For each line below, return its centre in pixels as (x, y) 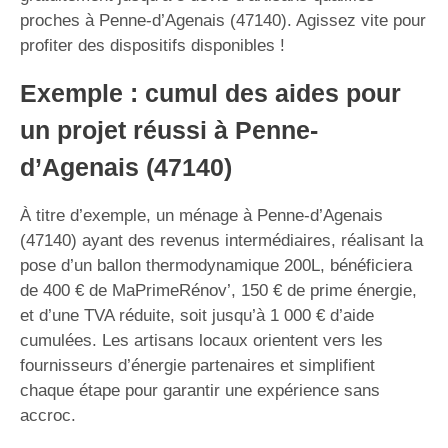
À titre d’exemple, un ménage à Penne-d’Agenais (201, 215)
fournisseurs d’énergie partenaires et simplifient (197, 365)
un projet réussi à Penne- (169, 129)
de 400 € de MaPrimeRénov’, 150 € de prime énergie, (218, 290)
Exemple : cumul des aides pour (210, 92)
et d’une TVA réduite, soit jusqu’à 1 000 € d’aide (197, 315)
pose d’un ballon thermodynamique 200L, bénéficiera (216, 265)
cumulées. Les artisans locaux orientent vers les (201, 340)
